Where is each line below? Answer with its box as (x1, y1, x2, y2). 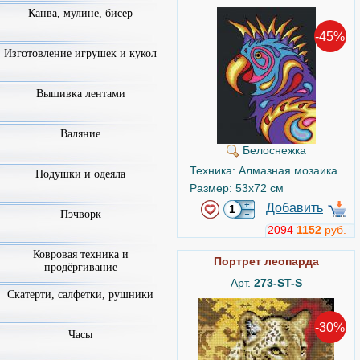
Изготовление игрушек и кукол (4, 47, 157, 59)
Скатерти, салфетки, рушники (7, 288, 153, 301)
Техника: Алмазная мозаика (190, 164, 337, 177)
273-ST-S (253, 276, 302, 289)
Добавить (266, 201, 323, 215)
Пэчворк (59, 208, 101, 220)
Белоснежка (239, 144, 306, 157)
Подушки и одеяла (35, 168, 125, 180)
